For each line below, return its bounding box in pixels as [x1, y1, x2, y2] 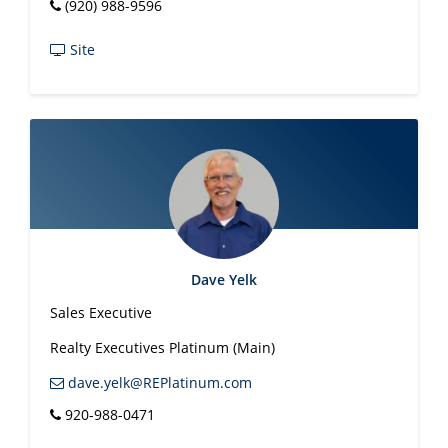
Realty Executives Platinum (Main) [50, 338, 275, 357]
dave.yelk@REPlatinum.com [64, 373, 252, 392]
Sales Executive [50, 303, 152, 322]
